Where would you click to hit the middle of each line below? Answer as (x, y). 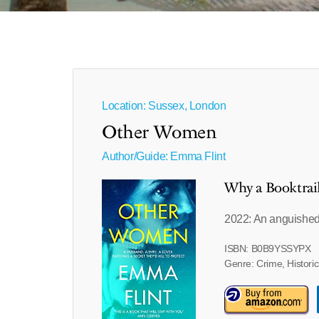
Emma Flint (198, 156)
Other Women (159, 133)
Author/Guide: (136, 156)
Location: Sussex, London (164, 106)
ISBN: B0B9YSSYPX (267, 249)
